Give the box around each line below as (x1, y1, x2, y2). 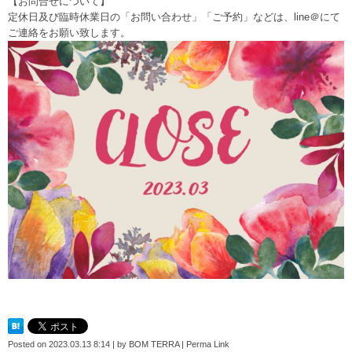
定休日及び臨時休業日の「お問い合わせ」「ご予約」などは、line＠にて (8, 10, 340, 23)
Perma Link (186, 339, 229, 350)
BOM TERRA (129, 339, 179, 350)
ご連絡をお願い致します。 (8, 26, 130, 38)
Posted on (8, 339, 49, 350)
